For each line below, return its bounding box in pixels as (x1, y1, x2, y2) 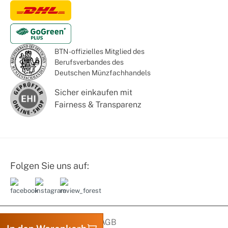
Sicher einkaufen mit (54, 88, 132, 97)
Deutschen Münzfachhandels (54, 68, 151, 77)
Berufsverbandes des (54, 58, 124, 66)
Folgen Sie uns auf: (10, 160, 89, 171)
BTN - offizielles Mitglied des (54, 47, 145, 55)
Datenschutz (10, 217, 58, 227)
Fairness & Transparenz (54, 100, 141, 109)
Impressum (58, 217, 99, 227)
